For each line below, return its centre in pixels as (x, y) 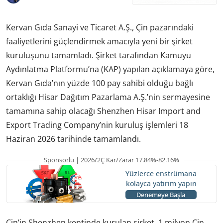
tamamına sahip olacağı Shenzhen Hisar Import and (103, 111)
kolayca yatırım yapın (161, 184)
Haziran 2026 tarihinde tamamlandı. (73, 139)
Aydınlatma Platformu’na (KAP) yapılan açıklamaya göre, (110, 69)
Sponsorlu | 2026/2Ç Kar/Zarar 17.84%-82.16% (111, 160)
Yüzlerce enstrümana (161, 174)
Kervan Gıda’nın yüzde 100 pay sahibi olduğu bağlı (100, 83)
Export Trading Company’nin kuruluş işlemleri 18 (97, 125)
